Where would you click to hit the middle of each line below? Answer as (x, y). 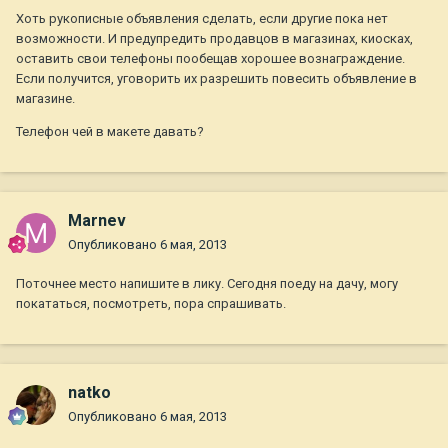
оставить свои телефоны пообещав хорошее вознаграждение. (210, 59)
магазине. (45, 99)
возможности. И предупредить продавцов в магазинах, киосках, (214, 39)
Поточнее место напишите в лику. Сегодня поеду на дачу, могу (207, 284)
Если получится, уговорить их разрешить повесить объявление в (216, 79)
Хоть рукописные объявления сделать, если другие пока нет (202, 19)
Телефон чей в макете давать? (110, 132)
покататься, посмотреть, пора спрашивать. (151, 304)
